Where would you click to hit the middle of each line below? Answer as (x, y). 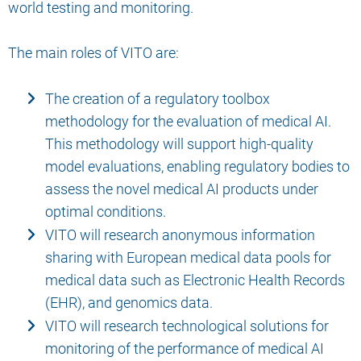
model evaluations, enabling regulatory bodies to (197, 167)
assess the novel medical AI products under (181, 189)
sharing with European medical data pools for (188, 258)
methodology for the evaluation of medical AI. (188, 122)
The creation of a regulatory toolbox (157, 99)
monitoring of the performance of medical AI (184, 349)
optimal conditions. (105, 212)
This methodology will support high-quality (179, 144)
